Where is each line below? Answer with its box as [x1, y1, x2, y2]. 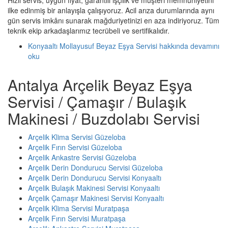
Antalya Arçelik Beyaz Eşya [8, 73, 192, 96]
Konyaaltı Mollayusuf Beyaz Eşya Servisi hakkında [28, 40, 190, 51]
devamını [190, 40, 219, 51]
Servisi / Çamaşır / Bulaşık [8, 90, 186, 112]
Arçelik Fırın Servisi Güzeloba [28, 141, 122, 152]
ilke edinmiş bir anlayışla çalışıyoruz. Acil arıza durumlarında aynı [8, 5, 214, 15]
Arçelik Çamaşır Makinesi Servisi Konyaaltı [28, 192, 164, 203]
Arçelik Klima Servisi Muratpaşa [28, 203, 129, 213]
